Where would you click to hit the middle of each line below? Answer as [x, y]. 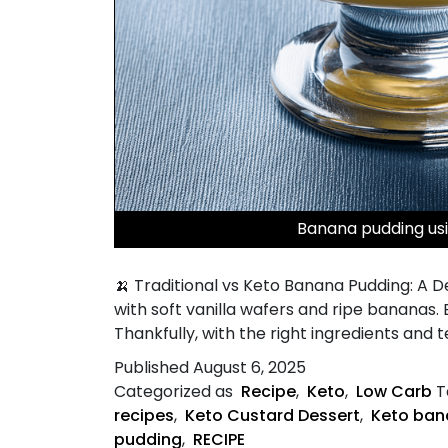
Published [153, 367]
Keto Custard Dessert [272, 415]
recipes [144, 415]
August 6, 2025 [249, 367]
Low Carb [394, 391]
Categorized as [175, 391]
